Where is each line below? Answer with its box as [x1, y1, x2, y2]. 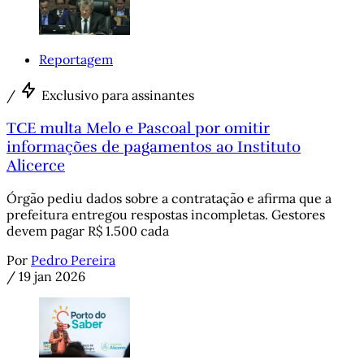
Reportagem [39, 51, 113, 68]
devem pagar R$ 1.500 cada [6, 222, 169, 239]
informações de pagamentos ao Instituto [6, 137, 301, 157]
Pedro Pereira [31, 251, 115, 268]
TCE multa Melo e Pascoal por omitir [6, 119, 270, 138]
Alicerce [6, 156, 65, 175]
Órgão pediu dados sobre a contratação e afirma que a [6, 189, 331, 206]
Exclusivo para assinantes [41, 87, 194, 104]
